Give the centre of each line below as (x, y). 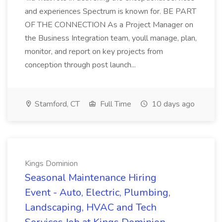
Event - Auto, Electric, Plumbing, (98, 193)
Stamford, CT (56, 104)
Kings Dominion (51, 164)
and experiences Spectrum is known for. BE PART (111, 11)
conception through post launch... (81, 65)
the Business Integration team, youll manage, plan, (111, 38)
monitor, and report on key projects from (94, 52)
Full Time (115, 104)
